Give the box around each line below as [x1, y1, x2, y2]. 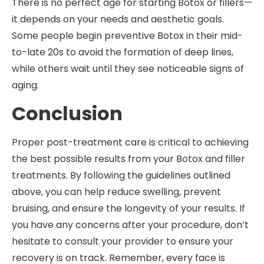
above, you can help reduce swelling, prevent [12, 184, 221, 199]
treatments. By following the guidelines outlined [12, 168, 230, 182]
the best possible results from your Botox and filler [12, 151, 245, 166]
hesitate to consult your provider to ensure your [12, 234, 233, 248]
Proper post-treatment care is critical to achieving [12, 135, 249, 149]
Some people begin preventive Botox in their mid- [12, 29, 243, 43]
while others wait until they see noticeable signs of [12, 62, 244, 76]
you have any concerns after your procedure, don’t [12, 217, 249, 232]
